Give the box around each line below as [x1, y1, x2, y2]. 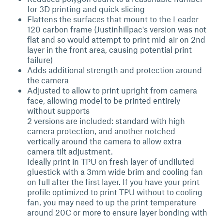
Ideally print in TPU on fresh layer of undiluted [27, 156, 194, 166]
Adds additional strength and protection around [27, 65, 202, 75]
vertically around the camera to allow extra [27, 136, 182, 146]
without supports [27, 106, 90, 115]
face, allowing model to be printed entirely [27, 95, 180, 105]
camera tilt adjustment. [27, 146, 113, 156]
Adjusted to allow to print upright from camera [27, 85, 197, 95]
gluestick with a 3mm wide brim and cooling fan [27, 167, 203, 176]
